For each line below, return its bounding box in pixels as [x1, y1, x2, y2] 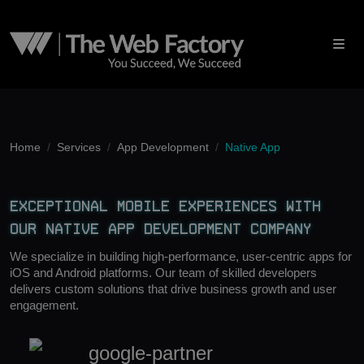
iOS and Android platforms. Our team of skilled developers [10, 266, 317, 279]
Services [57, 141, 101, 154]
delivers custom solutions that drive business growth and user [10, 282, 336, 296]
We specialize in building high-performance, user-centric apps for [10, 249, 352, 263]
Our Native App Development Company [10, 223, 311, 234]
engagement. [10, 298, 79, 312]
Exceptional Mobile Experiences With [10, 201, 321, 211]
